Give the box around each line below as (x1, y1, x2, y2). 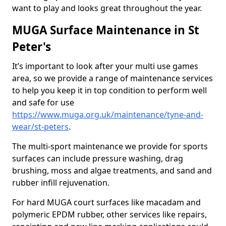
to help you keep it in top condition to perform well (12, 85, 207, 96)
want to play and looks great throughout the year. (12, 3, 202, 14)
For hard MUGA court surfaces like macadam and (12, 197, 201, 208)
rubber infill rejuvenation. (12, 177, 109, 188)
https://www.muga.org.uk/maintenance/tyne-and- (12, 109, 203, 120)
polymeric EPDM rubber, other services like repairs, (12, 209, 207, 220)
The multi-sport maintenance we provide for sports (12, 141, 208, 152)
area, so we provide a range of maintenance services (12, 73, 213, 84)
